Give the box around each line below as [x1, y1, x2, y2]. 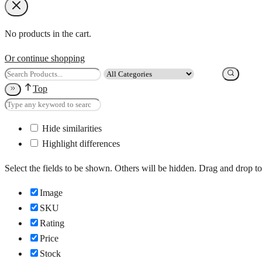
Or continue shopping [5, 53, 85, 64]
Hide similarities [40, 123, 102, 134]
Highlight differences [40, 139, 120, 149]
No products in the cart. [5, 29, 91, 39]
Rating [40, 218, 64, 229]
